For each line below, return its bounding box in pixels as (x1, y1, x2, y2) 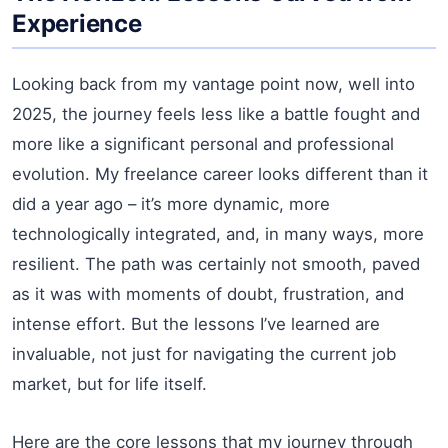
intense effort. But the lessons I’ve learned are (12, 313, 380, 334)
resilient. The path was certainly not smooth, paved (12, 253, 420, 274)
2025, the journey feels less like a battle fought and (12, 103, 420, 124)
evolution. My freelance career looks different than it (12, 163, 428, 184)
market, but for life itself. (12, 373, 207, 394)
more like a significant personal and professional (12, 133, 394, 154)
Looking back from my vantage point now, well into (12, 73, 415, 94)
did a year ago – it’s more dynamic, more (12, 193, 330, 214)
